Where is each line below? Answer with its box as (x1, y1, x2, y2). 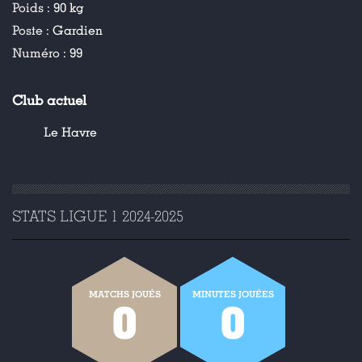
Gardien (53, 23, 103, 39)
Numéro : (12, 45, 69, 61)
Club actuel (12, 93, 86, 109)
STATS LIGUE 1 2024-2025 (12, 207, 183, 225)
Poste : (12, 23, 53, 39)
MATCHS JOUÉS (88, 288, 161, 300)
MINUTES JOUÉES (192, 288, 274, 300)
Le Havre (44, 124, 97, 141)
